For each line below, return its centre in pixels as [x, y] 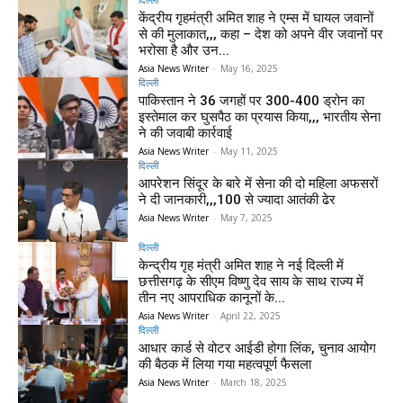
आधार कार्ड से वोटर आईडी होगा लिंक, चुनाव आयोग [258, 349]
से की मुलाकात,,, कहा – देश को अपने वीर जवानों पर [261, 34]
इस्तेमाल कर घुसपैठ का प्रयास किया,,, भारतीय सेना [260, 116]
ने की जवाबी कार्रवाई [186, 133]
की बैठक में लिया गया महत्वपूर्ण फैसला [225, 365]
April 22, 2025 [251, 316]
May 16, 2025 [250, 68]
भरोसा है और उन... [184, 50]
